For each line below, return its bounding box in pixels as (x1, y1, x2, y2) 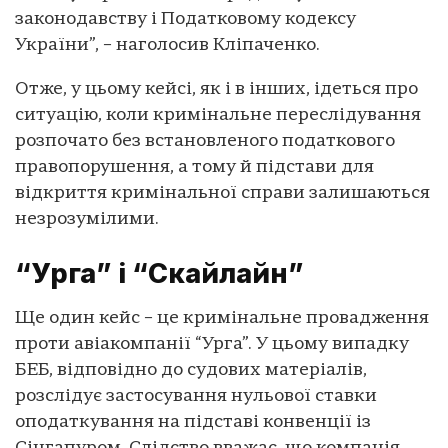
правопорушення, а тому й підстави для (15, 158, 374, 178)
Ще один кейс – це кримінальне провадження (15, 308, 429, 328)
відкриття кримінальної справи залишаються (15, 184, 430, 204)
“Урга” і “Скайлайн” (15, 257, 304, 291)
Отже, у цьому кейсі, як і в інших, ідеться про (15, 80, 418, 100)
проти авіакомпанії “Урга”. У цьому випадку (15, 334, 409, 354)
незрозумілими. (15, 210, 159, 230)
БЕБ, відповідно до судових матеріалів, (15, 360, 367, 380)
